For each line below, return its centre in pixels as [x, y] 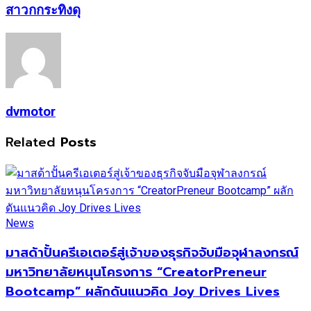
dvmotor [31, 112]
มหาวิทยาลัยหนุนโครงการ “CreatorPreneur [136, 272]
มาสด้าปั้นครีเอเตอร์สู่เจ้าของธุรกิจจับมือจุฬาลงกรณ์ [152, 253]
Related [31, 142]
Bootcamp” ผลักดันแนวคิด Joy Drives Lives [143, 292]
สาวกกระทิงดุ [43, 10]
